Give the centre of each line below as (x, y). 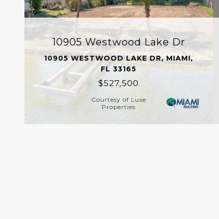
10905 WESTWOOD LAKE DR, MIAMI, (119, 58)
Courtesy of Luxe (119, 99)
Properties (119, 107)
